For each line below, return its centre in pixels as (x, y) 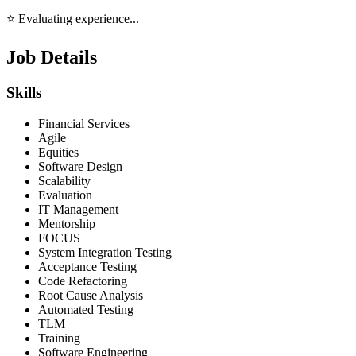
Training (59, 338)
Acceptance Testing (87, 266)
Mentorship (67, 223)
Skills (24, 93)
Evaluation (65, 195)
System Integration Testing (105, 252)
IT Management (78, 209)
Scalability (64, 180)
